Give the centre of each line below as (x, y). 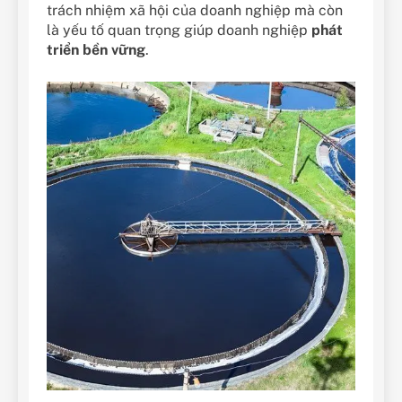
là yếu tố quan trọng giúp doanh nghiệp (179, 31)
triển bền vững (96, 50)
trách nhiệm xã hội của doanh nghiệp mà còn (195, 11)
